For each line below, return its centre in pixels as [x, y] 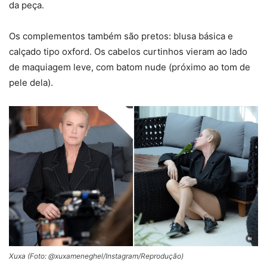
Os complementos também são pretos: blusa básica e [121, 36]
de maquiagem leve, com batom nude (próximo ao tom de [130, 67]
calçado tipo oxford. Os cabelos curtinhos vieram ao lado [128, 51]
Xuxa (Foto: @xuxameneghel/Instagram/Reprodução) [96, 256]
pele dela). [31, 82]
